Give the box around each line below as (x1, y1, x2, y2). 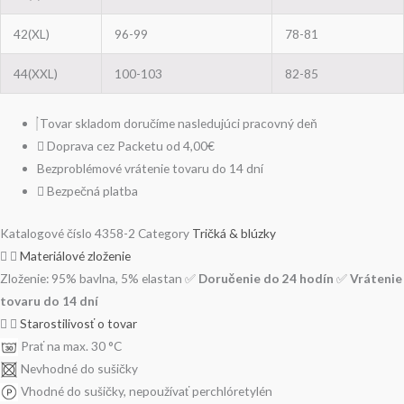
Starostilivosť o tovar (20, 315, 137, 331)
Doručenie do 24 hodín (198, 270, 334, 286)
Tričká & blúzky (192, 225, 276, 241)
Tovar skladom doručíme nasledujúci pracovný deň (40, 115, 318, 132)
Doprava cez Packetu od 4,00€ (47, 138, 216, 154)
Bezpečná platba (47, 183, 139, 199)
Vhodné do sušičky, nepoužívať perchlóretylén (21, 382, 272, 399)
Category (138, 225, 189, 241)
